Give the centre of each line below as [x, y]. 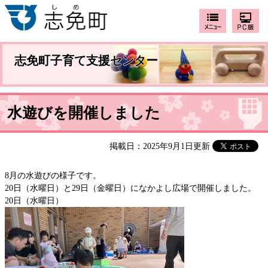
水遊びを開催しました [84, 113]
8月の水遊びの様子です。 [53, 176]
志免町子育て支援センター [86, 61]
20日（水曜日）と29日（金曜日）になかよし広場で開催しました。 [130, 188]
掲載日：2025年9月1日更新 [156, 147]
